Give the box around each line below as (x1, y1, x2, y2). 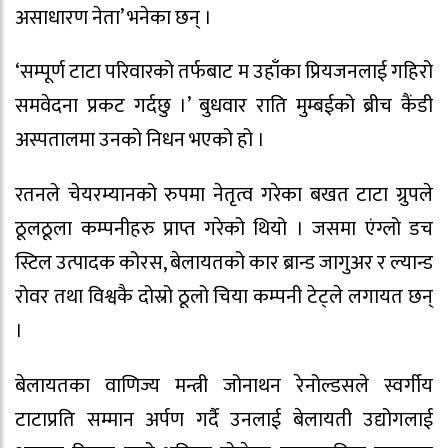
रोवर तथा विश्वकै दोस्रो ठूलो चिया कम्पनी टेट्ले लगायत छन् (15, 280, 433, 315)
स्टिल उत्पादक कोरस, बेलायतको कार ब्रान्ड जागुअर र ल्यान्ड (15, 246, 433, 281)
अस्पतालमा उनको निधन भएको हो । (15, 123, 265, 158)
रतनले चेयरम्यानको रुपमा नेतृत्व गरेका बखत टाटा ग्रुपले (15, 178, 433, 213)
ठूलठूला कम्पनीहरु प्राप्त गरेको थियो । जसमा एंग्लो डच (15, 212, 433, 247)
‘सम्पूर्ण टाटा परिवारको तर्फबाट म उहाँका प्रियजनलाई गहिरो (15, 55, 433, 90)
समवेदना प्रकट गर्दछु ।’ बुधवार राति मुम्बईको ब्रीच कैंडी (15, 89, 433, 124)
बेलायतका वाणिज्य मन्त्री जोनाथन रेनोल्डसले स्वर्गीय (15, 368, 433, 403)
